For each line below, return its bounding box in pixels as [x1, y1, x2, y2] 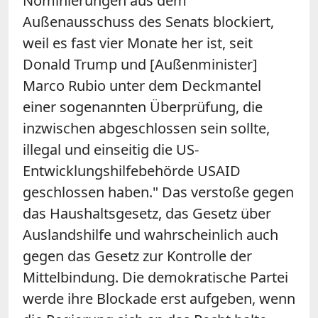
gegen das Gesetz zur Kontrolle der [23, 246, 252, 265]
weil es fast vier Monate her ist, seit [23, 33, 253, 53]
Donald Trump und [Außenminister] [23, 54, 258, 74]
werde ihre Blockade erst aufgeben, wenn [23, 288, 295, 308]
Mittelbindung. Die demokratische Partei [23, 267, 288, 287]
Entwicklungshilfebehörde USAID [23, 160, 241, 180]
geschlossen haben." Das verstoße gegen [23, 182, 294, 202]
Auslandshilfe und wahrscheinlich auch [23, 224, 278, 244]
